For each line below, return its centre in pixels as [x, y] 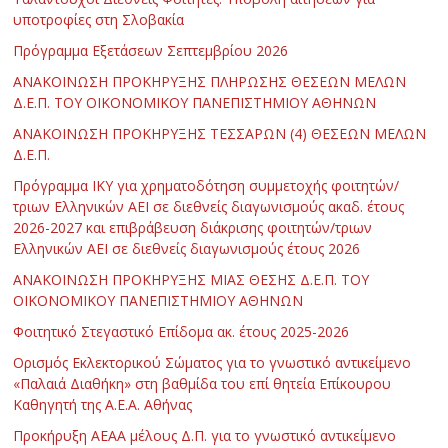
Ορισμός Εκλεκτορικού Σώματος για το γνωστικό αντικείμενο [212, 363]
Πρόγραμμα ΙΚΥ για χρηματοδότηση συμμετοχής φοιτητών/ [206, 186]
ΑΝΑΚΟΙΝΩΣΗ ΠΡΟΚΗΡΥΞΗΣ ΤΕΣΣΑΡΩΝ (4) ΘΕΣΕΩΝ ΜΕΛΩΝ [220, 134]
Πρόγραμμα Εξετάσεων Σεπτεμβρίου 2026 [151, 51]
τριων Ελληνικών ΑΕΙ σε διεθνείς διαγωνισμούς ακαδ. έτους [209, 207]
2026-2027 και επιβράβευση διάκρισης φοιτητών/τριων [193, 228]
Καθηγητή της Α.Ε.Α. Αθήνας [103, 405]
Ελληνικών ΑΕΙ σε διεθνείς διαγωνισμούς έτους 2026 [187, 249]
